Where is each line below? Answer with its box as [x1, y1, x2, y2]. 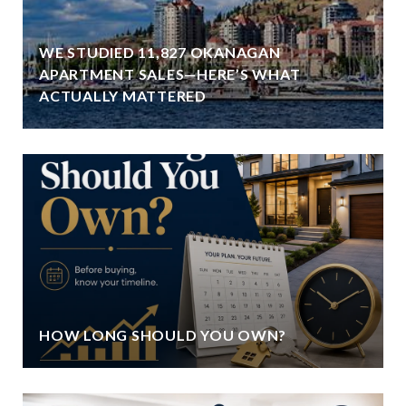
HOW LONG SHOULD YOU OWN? [39, 325, 286, 343]
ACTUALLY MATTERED [39, 86, 207, 104]
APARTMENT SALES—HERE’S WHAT [39, 64, 301, 82]
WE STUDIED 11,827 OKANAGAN [39, 43, 281, 61]
